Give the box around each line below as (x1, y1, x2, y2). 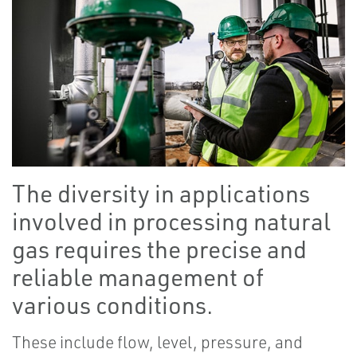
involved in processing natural (12, 206, 331, 237)
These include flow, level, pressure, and (12, 331, 303, 353)
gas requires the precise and (12, 234, 307, 265)
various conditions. (12, 290, 213, 320)
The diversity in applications (12, 178, 310, 209)
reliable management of (12, 262, 264, 292)
